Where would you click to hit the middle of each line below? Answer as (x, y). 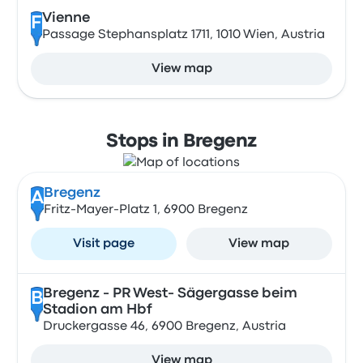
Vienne (66, 18)
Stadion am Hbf (97, 310)
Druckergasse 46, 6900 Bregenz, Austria (164, 327)
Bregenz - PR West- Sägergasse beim (170, 294)
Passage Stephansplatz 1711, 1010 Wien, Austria (183, 35)
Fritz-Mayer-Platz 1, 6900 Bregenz (145, 210)
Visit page (104, 244)
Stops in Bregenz (181, 142)
